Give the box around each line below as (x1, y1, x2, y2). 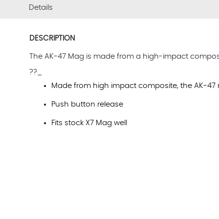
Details (28, 4, 53, 11)
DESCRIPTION (29, 35, 75, 42)
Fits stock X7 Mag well (51, 119, 127, 127)
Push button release (51, 101, 123, 108)
